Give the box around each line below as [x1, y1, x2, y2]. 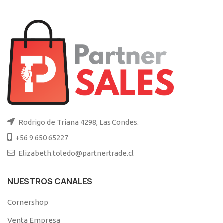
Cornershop [7, 197, 48, 206]
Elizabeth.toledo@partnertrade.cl [17, 148, 134, 157]
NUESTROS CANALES [7, 175, 92, 187]
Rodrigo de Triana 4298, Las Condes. [17, 117, 139, 126]
